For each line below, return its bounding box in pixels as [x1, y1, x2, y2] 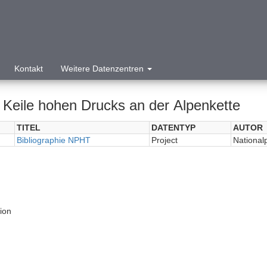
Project [151, 135, 178, 145]
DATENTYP [151, 123, 195, 132]
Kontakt [14, 64, 43, 73]
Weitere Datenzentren [61, 64, 146, 73]
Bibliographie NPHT [16, 135, 91, 145]
